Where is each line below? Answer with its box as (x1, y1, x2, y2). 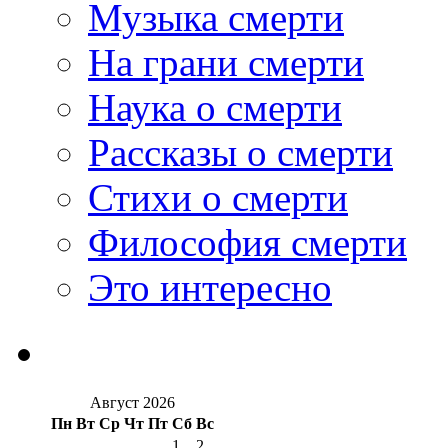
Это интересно (88, 265, 332, 309)
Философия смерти (88, 220, 407, 264)
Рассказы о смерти (88, 130, 393, 174)
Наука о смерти (88, 85, 342, 129)
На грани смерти (88, 40, 364, 84)
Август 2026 (90, 394, 175, 412)
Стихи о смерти (88, 175, 348, 219)
